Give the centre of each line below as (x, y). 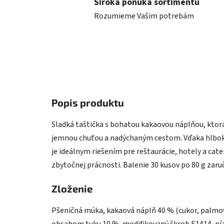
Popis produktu (88, 103)
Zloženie (72, 189)
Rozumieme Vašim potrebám (144, 16)
